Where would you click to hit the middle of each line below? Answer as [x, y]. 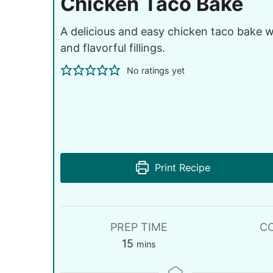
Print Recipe [181, 167]
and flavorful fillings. [113, 48]
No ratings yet [155, 70]
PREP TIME [139, 227]
